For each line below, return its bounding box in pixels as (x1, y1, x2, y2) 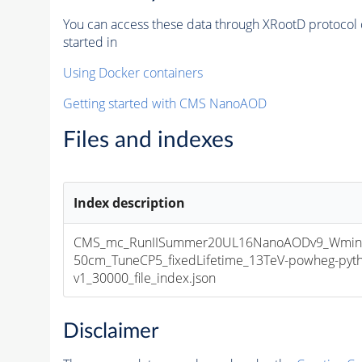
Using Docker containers (62, 63, 203, 82)
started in (62, 32, 117, 51)
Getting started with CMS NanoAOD (62, 94, 267, 112)
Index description (74, 193, 186, 212)
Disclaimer (62, 320, 158, 342)
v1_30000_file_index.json (74, 268, 217, 287)
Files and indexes (62, 128, 234, 151)
